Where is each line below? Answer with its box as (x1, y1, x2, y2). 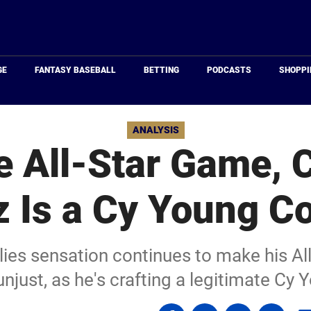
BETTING (144, 65, 180, 75)
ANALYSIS (132, 124, 179, 135)
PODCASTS (207, 65, 252, 75)
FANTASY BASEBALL (35, 65, 117, 75)
